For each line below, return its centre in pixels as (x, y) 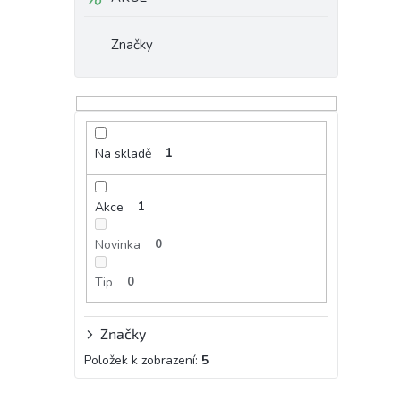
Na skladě (123, 154)
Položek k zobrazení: (143, 361)
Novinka (117, 244)
